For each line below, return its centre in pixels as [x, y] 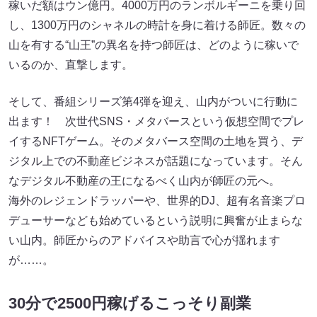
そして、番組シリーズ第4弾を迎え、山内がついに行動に [153, 101]
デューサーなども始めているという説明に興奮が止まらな [156, 220]
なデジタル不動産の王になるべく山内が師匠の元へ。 [144, 180]
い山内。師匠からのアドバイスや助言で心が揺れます [144, 240]
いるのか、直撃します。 [71, 64]
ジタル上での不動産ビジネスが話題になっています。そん [156, 161]
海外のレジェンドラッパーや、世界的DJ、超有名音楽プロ [157, 200]
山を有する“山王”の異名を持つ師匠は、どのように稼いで [154, 45]
